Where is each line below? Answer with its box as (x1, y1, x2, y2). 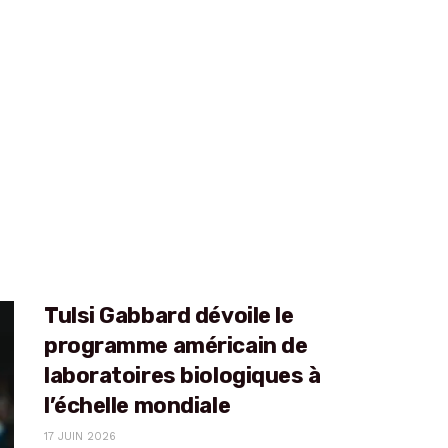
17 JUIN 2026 (44, 430, 116, 444)
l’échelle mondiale (44, 392, 231, 420)
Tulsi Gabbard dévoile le (44, 302, 294, 330)
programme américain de (44, 332, 308, 360)
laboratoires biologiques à (44, 362, 321, 390)
